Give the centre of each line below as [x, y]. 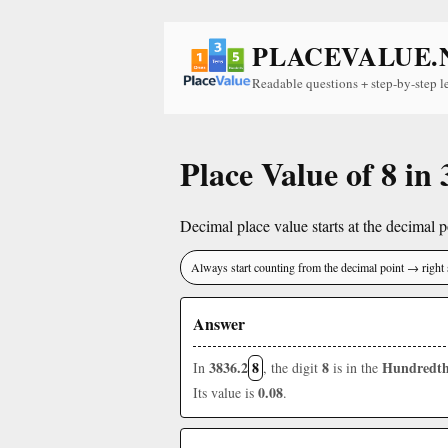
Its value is [225, 392]
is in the [355, 367]
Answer [219, 323]
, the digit [292, 367]
